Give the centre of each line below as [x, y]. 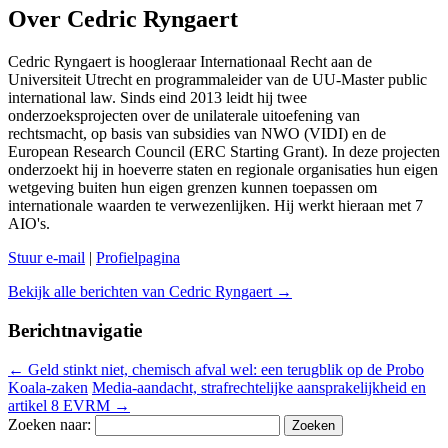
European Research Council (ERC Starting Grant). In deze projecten [224, 152]
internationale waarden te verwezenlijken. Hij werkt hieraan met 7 [215, 206]
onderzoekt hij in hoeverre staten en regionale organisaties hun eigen [223, 170]
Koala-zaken [48, 387]
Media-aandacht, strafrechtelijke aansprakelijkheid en [259, 387]
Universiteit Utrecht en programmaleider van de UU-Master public [217, 80]
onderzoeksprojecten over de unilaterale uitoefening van [184, 116]
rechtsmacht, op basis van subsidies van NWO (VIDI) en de [197, 134]
